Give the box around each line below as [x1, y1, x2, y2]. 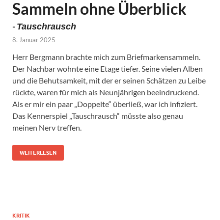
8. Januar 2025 [12, 35, 55, 44]
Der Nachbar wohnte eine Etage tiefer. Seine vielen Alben [12, 63, 203, 73]
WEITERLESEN [20, 149, 56, 156]
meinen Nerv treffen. [12, 122, 82, 132]
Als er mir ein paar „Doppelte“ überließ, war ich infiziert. [12, 99, 197, 109]
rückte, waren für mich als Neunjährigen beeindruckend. [12, 87, 199, 97]
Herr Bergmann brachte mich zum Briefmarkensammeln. [12, 52, 200, 61]
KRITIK [12, 212, 30, 219]
